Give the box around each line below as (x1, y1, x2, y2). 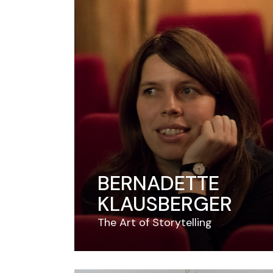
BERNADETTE (97, 169, 219, 196)
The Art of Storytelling (97, 214, 212, 230)
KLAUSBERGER (97, 190, 232, 217)
